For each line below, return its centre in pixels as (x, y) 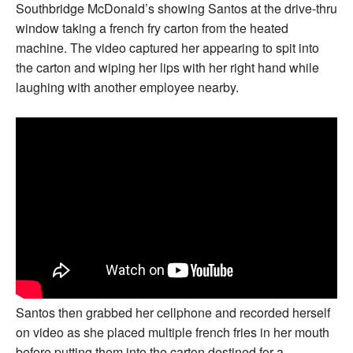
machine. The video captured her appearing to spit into (167, 47)
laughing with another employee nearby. (127, 87)
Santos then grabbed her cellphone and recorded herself (173, 313)
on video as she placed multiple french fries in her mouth (173, 333)
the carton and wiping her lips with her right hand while (167, 67)
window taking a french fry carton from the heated (152, 28)
